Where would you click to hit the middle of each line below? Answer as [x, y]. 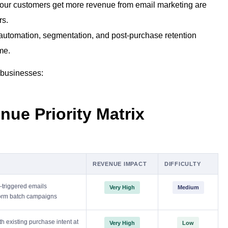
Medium [188, 187]
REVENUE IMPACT [120, 164]
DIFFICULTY [183, 164]
